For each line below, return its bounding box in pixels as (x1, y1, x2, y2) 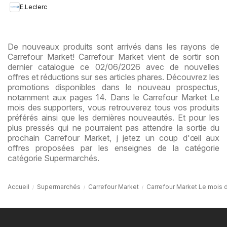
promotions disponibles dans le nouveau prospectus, (8, 82, 219, 92)
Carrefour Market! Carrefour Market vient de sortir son (8, 51, 219, 62)
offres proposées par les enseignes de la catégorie (8, 142, 219, 153)
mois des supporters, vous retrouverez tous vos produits (8, 102, 219, 112)
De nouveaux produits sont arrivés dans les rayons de (8, 41, 219, 52)
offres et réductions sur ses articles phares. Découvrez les (8, 71, 219, 82)
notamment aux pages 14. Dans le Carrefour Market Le (8, 92, 219, 102)
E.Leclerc (20, 3, 47, 11)
